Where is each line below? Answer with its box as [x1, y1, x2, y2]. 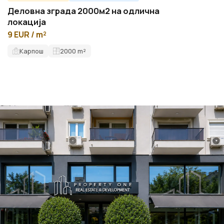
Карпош [19, 46, 43, 55]
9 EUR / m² [7, 29, 47, 40]
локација [7, 16, 46, 28]
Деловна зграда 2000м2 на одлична [7, 5, 160, 17]
